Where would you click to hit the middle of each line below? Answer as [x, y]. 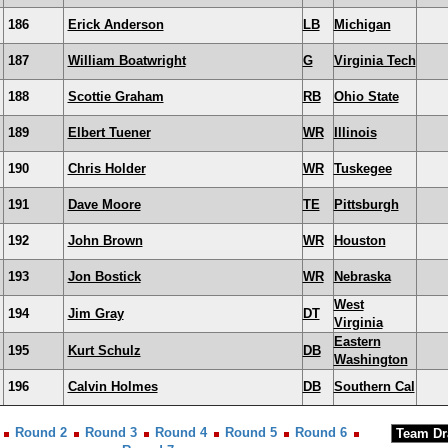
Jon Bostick [104, 276]
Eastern [357, 341]
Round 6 [321, 432]
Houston [359, 240]
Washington [370, 359]
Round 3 [111, 432]
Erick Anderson [115, 24]
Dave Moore [104, 204]
